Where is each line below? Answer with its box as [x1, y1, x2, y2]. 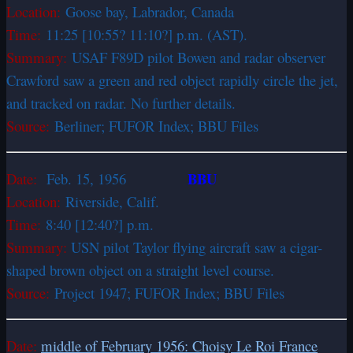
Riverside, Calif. [65, 191, 164, 211]
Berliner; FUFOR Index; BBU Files [54, 115, 258, 136]
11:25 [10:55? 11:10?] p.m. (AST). [46, 24, 247, 44]
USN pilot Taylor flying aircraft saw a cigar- [67, 236, 322, 257]
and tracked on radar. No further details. [6, 92, 240, 113]
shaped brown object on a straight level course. [6, 259, 274, 280]
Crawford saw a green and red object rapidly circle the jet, [6, 69, 338, 90]
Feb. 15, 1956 [46, 168, 188, 188]
